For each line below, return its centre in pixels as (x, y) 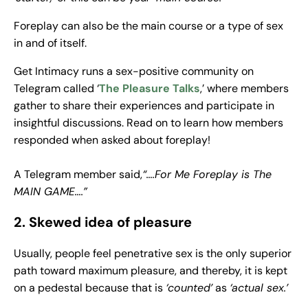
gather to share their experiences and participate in (144, 106)
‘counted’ (189, 288)
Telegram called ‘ (56, 89)
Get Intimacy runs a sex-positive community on (134, 71)
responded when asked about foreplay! (112, 140)
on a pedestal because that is (90, 288)
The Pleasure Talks (150, 89)
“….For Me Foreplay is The (207, 175)
